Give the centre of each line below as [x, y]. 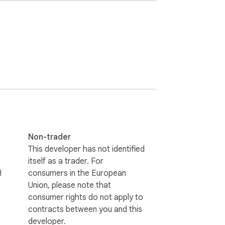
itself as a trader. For [66, 161]
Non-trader [49, 137]
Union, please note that [70, 185]
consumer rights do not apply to [86, 197]
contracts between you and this [85, 209]
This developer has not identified [86, 149]
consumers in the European [77, 173]
